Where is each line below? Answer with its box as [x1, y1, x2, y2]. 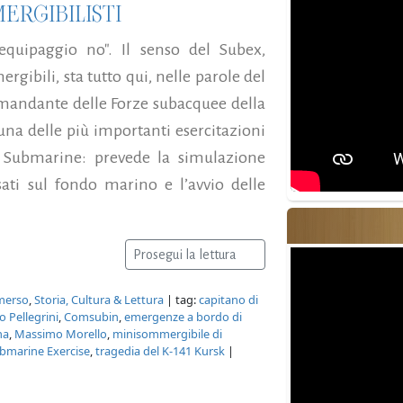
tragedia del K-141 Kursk [95, 342, 225, 359]
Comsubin [64, 308, 119, 325]
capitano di [199, 291, 258, 308]
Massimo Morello [14, 325, 107, 342]
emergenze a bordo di [124, 308, 242, 325]
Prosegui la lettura [133, 246, 239, 262]
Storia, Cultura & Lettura [34, 291, 164, 308]
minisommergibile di [112, 325, 222, 342]
